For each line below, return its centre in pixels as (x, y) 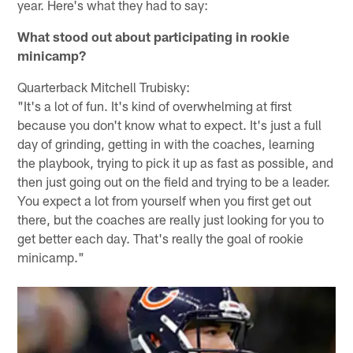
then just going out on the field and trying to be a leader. (174, 181)
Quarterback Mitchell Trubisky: (104, 86)
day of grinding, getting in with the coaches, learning (166, 143)
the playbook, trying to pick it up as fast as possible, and (176, 162)
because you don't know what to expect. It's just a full (170, 124)
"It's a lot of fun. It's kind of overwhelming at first (155, 105)
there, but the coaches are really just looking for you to (171, 219)
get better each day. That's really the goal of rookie (161, 238)
